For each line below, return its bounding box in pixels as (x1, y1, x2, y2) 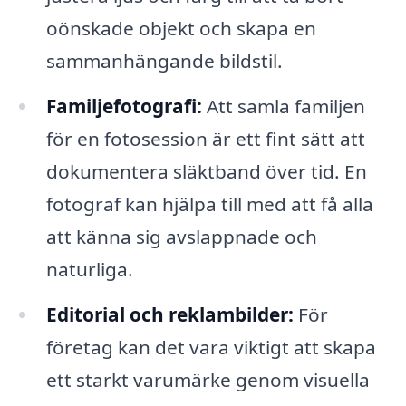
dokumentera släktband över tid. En (45, 159, 367, 185)
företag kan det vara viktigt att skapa (45, 334, 376, 361)
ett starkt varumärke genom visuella (45, 367, 370, 393)
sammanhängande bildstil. (45, 48, 283, 74)
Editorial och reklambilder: (45, 302, 294, 328)
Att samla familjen (201, 93, 365, 120)
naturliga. (45, 256, 133, 283)
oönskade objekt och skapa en (45, 15, 316, 42)
